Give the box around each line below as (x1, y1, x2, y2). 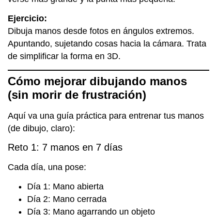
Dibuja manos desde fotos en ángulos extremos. (8, 26, 194, 36)
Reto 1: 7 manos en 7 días (8, 142, 123, 153)
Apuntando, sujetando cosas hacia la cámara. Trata (8, 39, 206, 49)
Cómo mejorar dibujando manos (8, 74, 187, 88)
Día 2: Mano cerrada (27, 194, 107, 204)
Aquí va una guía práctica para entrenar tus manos (8, 110, 204, 121)
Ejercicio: (8, 14, 47, 24)
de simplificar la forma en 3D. (8, 51, 121, 62)
